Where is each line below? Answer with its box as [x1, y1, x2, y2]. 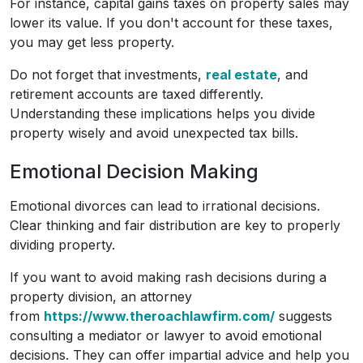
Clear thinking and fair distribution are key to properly [10, 216, 340, 233]
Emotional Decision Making [10, 159, 258, 183]
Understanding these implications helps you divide [10, 105, 315, 122]
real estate [206, 66, 277, 83]
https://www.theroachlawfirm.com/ [44, 307, 275, 324]
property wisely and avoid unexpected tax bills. [10, 124, 298, 141]
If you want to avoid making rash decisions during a [10, 268, 327, 285]
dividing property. [10, 236, 115, 253]
